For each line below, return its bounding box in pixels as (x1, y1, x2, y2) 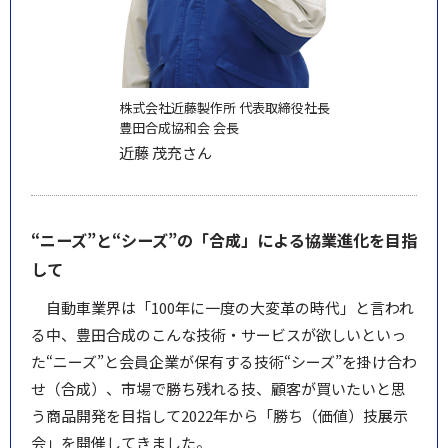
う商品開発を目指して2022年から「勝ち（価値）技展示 (31, 404, 408, 426)
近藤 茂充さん (118, 141, 212, 163)
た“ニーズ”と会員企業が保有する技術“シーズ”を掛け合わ (31, 350, 417, 372)
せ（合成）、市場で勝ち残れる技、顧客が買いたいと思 (31, 377, 406, 399)
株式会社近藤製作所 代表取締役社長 (118, 97, 330, 117)
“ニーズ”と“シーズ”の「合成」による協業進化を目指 (31, 227, 417, 252)
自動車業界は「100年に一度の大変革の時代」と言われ (46, 296, 414, 318)
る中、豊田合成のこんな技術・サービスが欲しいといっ (31, 323, 406, 345)
